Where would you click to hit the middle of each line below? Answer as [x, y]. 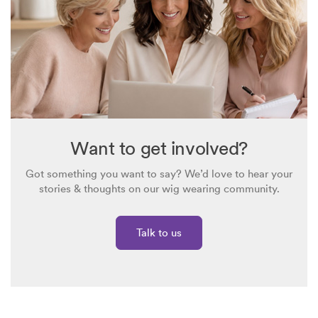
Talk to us [159, 232]
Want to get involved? [159, 148]
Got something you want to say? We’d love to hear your [159, 174]
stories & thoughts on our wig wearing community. [159, 188]
